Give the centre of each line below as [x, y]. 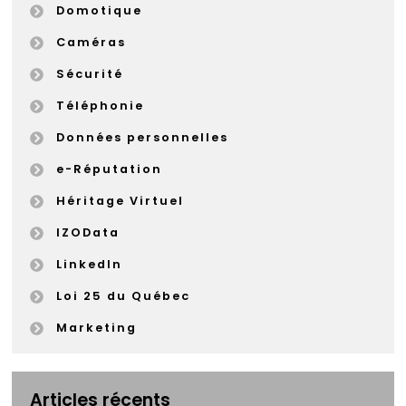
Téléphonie [100, 106]
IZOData [87, 233]
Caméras [91, 43]
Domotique [99, 11]
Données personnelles [142, 138]
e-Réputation [109, 169]
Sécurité [89, 74]
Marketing [96, 328]
